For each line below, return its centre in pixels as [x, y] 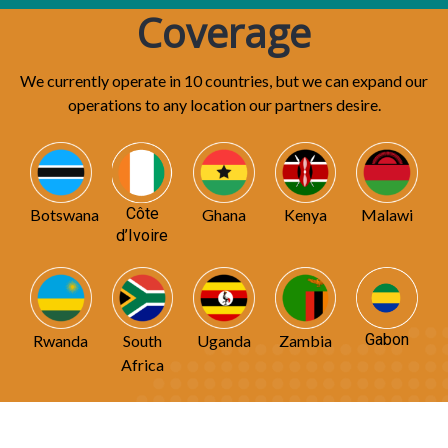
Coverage [224, 32]
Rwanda [61, 340]
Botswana [64, 215]
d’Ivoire [142, 236]
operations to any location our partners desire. [224, 104]
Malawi [387, 215]
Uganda [223, 340]
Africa [142, 364]
